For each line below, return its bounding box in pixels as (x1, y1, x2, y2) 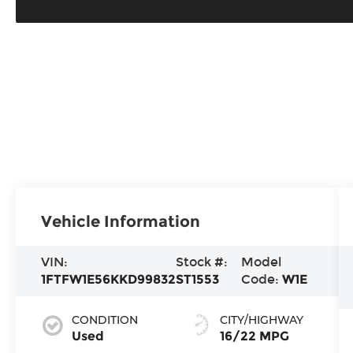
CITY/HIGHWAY (219, 312, 303, 327)
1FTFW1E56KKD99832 (41, 271, 176, 287)
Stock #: (176, 254, 229, 269)
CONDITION (72, 312, 139, 327)
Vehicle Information (41, 211, 201, 231)
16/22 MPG (219, 328, 289, 344)
